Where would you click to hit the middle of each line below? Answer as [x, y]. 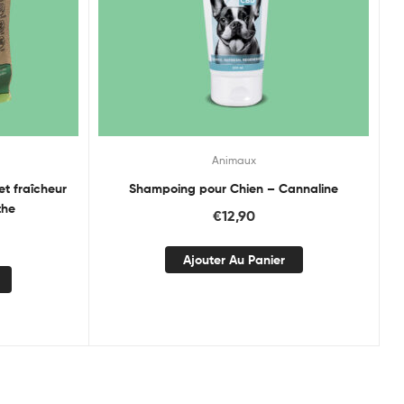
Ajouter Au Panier [234, 260]
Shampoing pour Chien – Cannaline [234, 188]
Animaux [234, 160]
